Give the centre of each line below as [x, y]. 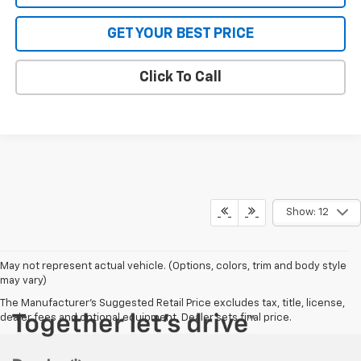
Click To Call [180, 78]
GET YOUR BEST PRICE [180, 34]
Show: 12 [307, 212]
